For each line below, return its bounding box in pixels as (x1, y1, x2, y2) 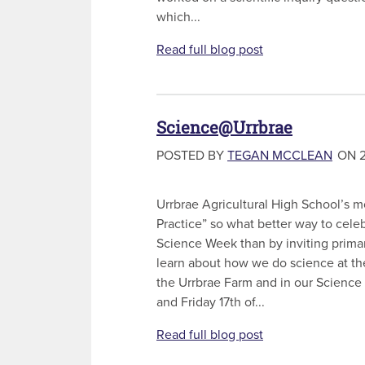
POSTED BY (156, 147, 227, 165)
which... (156, 8, 200, 25)
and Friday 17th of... (156, 294, 265, 311)
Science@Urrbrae (156, 116, 292, 139)
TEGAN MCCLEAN (227, 147, 332, 165)
